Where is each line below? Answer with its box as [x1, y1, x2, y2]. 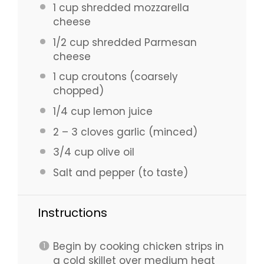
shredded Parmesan [88, 35, 197, 49]
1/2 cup [52, 35, 89, 49]
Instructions [38, 204, 107, 222]
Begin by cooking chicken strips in [52, 239, 224, 254]
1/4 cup [52, 104, 90, 118]
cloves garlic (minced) [77, 124, 197, 139]
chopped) [52, 84, 104, 98]
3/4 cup [52, 145, 94, 160]
